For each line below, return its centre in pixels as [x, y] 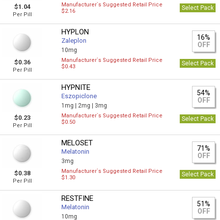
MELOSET [77, 143]
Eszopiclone [79, 96]
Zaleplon [74, 41]
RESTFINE [78, 198]
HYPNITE [76, 87]
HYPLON [75, 32]
